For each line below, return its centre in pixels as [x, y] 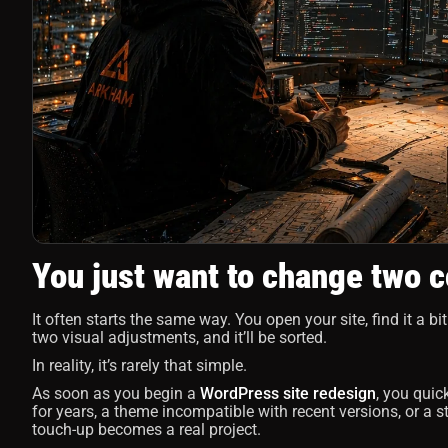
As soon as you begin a [116, 393]
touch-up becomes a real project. [146, 429]
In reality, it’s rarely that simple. [139, 365]
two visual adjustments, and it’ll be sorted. [179, 337]
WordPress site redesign [288, 393]
